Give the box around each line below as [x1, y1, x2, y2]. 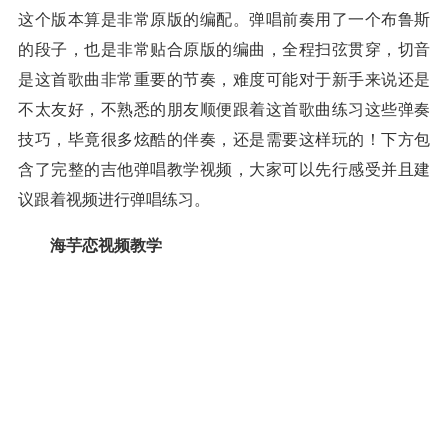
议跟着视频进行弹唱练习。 [18, 191, 210, 208]
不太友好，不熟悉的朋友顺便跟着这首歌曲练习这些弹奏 [18, 101, 430, 118]
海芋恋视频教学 [50, 237, 162, 254]
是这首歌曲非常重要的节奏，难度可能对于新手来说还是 [18, 71, 430, 88]
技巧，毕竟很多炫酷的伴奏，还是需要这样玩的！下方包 [18, 131, 430, 148]
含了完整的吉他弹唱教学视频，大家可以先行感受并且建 [18, 161, 430, 178]
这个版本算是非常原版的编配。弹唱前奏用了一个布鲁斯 [18, 11, 430, 28]
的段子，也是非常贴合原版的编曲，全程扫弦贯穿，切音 [18, 41, 430, 58]
